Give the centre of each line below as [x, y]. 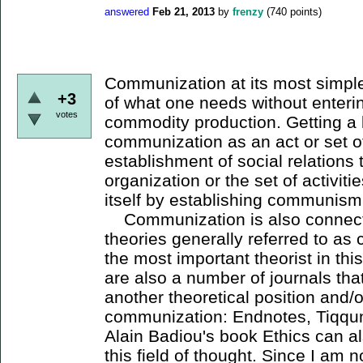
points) [304, 11]
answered [127, 11]
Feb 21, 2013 [184, 11]
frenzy [248, 11]
